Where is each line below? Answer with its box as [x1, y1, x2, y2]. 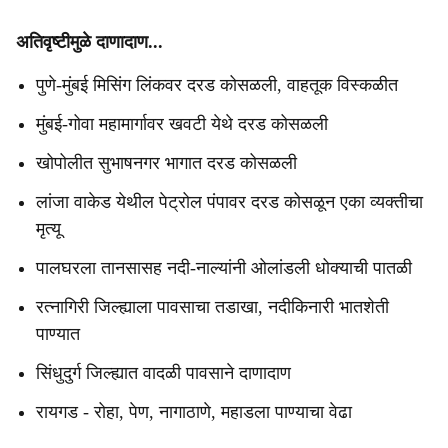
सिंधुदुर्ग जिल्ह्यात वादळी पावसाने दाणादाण [36, 363, 291, 383]
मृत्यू [36, 219, 61, 239]
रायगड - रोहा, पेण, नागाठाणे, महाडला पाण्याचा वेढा [36, 402, 352, 422]
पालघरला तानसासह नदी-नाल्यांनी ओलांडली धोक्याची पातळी [36, 258, 412, 278]
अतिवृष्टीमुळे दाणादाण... [16, 32, 163, 52]
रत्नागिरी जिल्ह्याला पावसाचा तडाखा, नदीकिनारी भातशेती [36, 297, 389, 317]
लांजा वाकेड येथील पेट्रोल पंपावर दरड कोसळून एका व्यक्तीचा [36, 192, 423, 212]
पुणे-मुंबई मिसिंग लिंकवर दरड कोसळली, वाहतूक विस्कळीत [36, 75, 398, 95]
